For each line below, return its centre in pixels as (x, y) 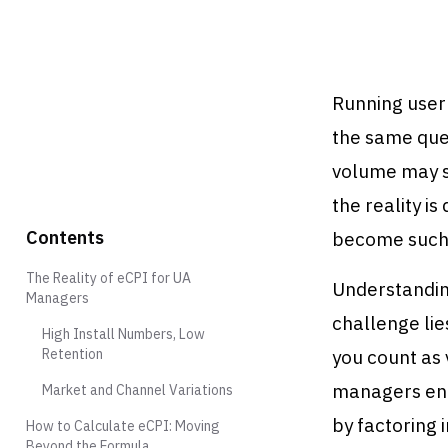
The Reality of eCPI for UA (108, 278)
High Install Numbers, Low (123, 334)
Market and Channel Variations (137, 390)
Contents (65, 237)
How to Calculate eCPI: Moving (123, 426)
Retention (72, 354)
